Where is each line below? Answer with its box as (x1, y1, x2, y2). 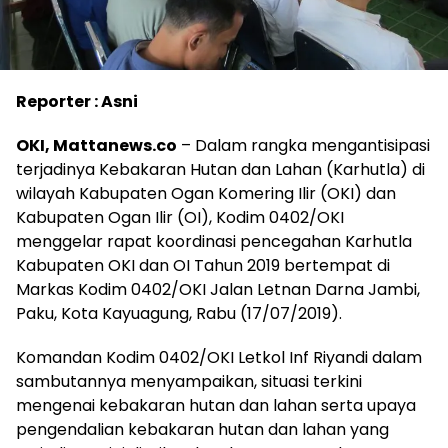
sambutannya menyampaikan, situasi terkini (16, 370, 362, 394)
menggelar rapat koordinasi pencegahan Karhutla (16, 230, 412, 254)
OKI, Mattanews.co (16, 134, 177, 158)
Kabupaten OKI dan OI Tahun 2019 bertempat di (16, 254, 390, 278)
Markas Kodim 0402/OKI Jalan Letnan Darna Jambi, (16, 278, 420, 302)
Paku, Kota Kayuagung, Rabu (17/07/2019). (16, 302, 342, 326)
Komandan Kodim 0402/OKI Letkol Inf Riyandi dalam (16, 346, 422, 370)
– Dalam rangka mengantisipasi (177, 134, 430, 158)
